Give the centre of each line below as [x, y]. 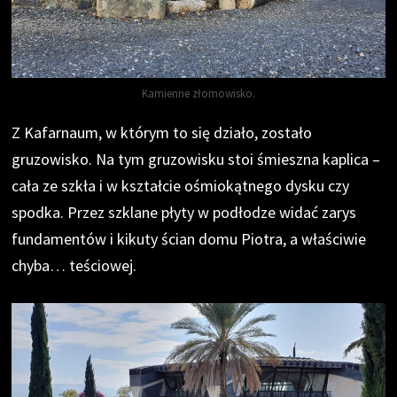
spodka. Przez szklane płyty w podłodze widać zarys [184, 212]
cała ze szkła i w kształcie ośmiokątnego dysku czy [181, 185]
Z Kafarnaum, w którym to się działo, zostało [162, 132]
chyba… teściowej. [74, 265]
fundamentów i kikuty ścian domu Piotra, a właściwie [189, 238]
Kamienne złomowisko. [198, 93]
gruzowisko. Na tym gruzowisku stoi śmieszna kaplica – [196, 159]
